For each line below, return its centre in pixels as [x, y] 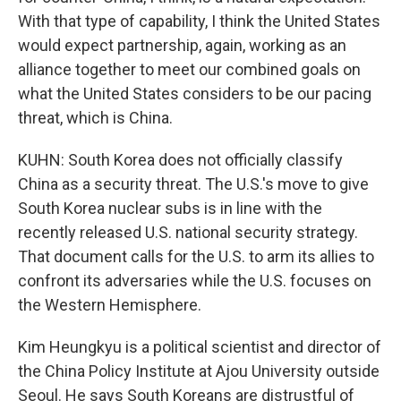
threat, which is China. [95, 118]
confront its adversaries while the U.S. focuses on [195, 281]
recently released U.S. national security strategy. [188, 232]
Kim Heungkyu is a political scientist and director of [200, 347]
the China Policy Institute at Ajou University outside [199, 371]
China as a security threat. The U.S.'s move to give [193, 184]
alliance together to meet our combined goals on [189, 69]
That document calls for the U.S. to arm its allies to [196, 256]
